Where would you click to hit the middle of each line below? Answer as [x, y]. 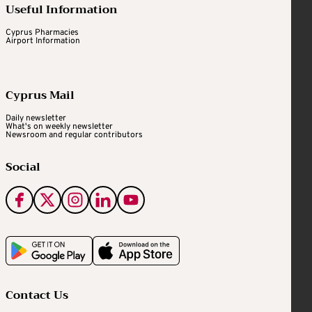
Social [23, 167]
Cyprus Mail [40, 95]
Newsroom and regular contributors [74, 135]
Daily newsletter [36, 118]
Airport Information [43, 41]
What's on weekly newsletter [59, 127]
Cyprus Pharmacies [42, 32]
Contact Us [37, 295]
